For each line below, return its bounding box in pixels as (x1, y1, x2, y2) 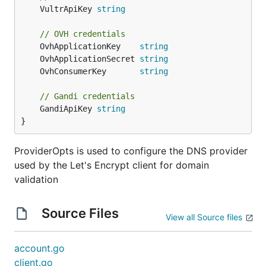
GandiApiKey (40, 104, 97, 113)
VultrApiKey (40, 4, 97, 14)
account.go (14, 242, 65, 254)
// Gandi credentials (40, 91, 135, 101)
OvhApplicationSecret (40, 54, 140, 64)
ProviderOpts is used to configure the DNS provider (14, 145, 248, 157)
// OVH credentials (40, 29, 125, 39)
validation (14, 173, 58, 185)
